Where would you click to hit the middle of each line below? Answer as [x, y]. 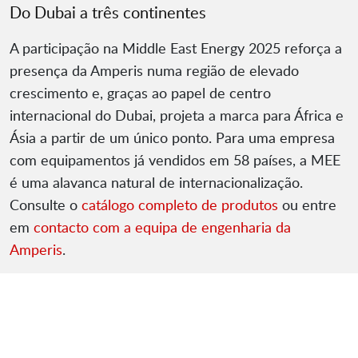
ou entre [307, 205]
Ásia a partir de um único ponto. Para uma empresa [172, 138]
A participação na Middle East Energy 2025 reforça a [176, 48]
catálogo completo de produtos [180, 205]
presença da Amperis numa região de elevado [154, 71]
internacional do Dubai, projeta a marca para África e [177, 115]
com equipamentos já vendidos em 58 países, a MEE [175, 160]
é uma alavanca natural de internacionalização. [156, 183]
